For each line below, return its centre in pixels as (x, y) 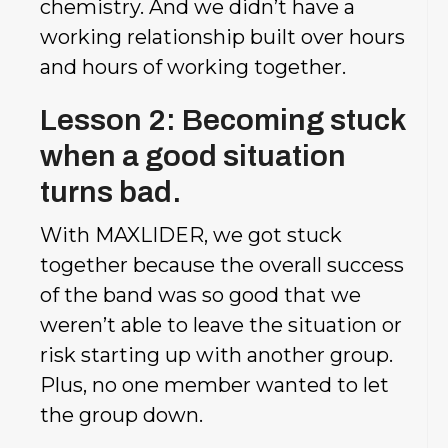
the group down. (121, 414)
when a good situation (193, 155)
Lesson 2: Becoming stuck (222, 119)
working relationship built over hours (222, 36)
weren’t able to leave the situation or (221, 324)
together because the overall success (222, 264)
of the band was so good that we (200, 294)
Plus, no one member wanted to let (214, 384)
